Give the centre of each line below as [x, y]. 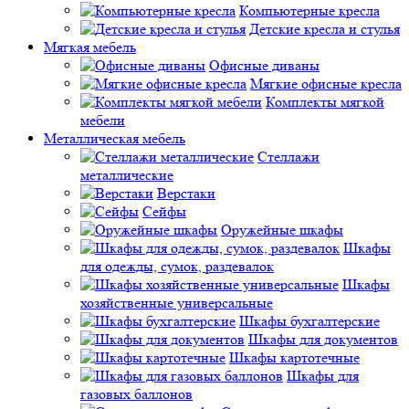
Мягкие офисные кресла [326, 83]
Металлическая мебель [115, 138]
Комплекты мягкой [325, 101]
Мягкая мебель [90, 47]
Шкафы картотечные [294, 357]
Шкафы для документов [323, 339]
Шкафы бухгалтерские [309, 320]
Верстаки [186, 193]
